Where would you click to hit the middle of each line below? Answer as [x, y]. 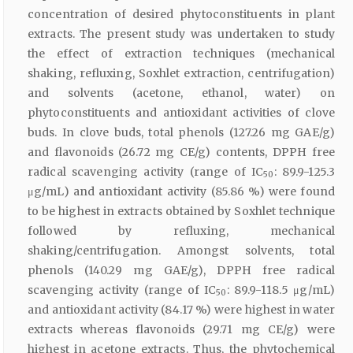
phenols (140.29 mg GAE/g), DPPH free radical [181, 270]
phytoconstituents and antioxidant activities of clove [181, 112]
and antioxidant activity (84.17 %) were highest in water [181, 309]
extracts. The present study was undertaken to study [181, 33]
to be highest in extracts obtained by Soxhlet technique [181, 211]
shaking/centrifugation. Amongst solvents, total [181, 250]
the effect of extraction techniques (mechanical [181, 53]
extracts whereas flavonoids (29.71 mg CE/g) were [181, 329]
